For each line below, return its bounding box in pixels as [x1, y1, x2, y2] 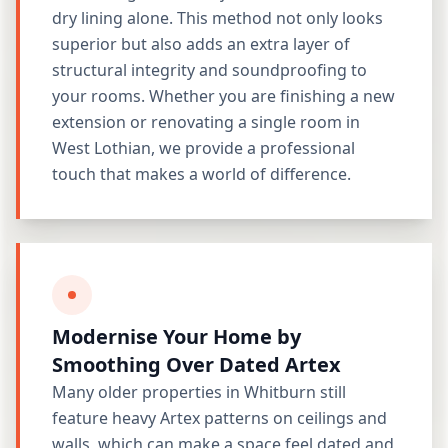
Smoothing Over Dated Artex [52, 351, 341, 378]
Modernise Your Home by [52, 323, 301, 350]
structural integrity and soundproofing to [52, 59, 367, 81]
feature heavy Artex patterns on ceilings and [52, 407, 387, 429]
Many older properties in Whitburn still [52, 381, 346, 403]
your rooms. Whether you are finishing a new [52, 85, 395, 107]
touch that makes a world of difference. [52, 163, 351, 185]
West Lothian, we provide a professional [52, 137, 355, 159]
